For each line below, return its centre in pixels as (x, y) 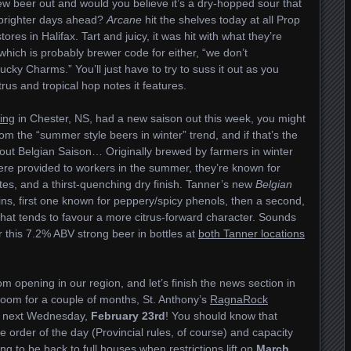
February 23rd (128, 316)
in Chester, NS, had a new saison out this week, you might (160, 118)
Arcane (124, 20)
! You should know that (221, 316)
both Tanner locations (251, 233)
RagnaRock (239, 299)
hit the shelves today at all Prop (221, 20)
